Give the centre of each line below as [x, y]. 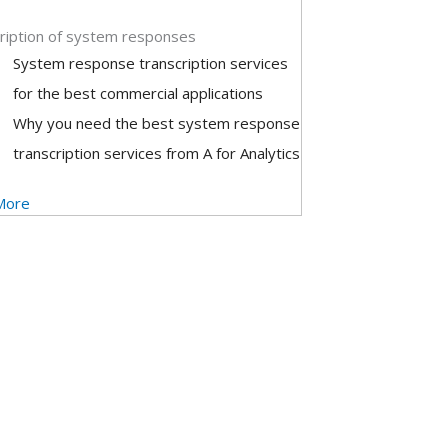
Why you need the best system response [156, 123]
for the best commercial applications [137, 93]
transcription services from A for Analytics [156, 153]
